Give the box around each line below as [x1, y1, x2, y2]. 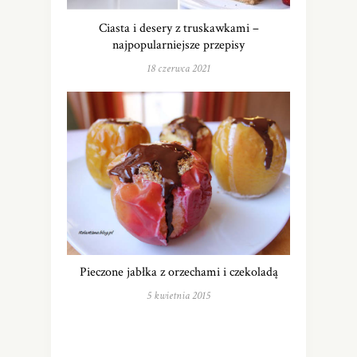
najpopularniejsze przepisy [112, 37, 245, 54]
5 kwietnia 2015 [147, 288, 210, 304]
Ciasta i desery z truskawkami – [98, 20, 259, 37]
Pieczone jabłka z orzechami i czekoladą [79, 264, 278, 281]
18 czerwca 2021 [147, 61, 210, 76]
